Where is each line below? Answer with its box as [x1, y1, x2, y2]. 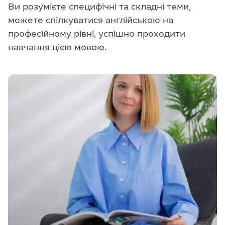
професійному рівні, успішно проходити [8, 29, 185, 38]
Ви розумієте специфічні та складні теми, [8, 2, 191, 11]
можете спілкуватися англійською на [8, 16, 173, 25]
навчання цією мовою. [8, 43, 106, 52]
